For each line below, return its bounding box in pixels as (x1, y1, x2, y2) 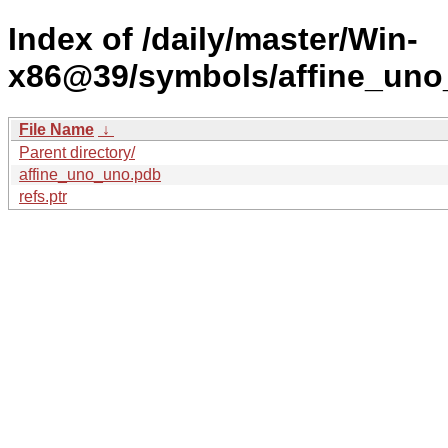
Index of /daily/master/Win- (8, 21, 418, 58)
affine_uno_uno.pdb (19, 165, 161, 183)
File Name (19, 120, 94, 138)
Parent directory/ (19, 143, 135, 161)
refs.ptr (19, 187, 67, 205)
